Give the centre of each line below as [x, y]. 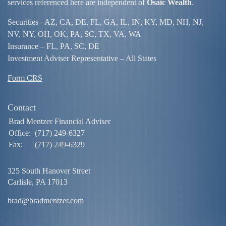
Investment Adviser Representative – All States [82, 59]
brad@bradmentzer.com [46, 201]
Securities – [26, 22]
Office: [21, 133]
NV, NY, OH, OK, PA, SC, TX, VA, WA [74, 34]
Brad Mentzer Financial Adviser [60, 122]
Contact [22, 108]
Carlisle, [21, 182]
